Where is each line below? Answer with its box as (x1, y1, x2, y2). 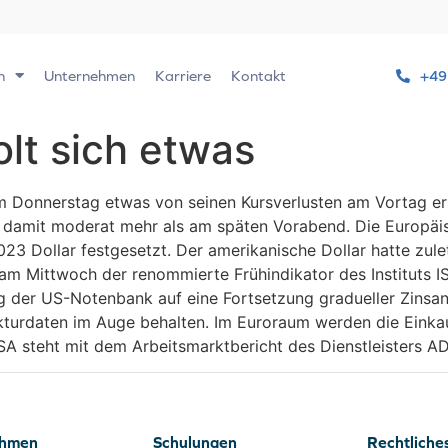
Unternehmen (44, 66, 135, 84)
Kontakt (231, 66, 286, 84)
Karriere (155, 66, 211, 84)
